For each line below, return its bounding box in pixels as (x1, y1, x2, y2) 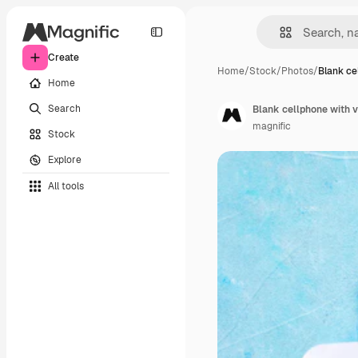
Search (48, 101, 81, 115)
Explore (48, 153, 82, 166)
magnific (253, 120, 291, 133)
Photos (281, 65, 313, 78)
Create (48, 51, 79, 64)
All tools (48, 179, 84, 193)
